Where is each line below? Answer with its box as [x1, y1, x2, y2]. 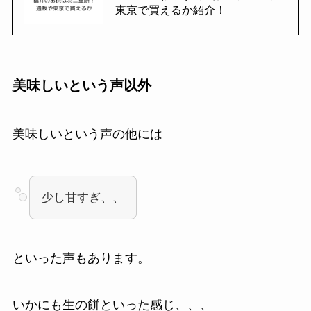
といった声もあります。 [12, 251, 150, 265]
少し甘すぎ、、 [41, 190, 124, 204]
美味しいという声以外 [12, 78, 151, 94]
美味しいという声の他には [12, 126, 162, 141]
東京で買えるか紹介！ [115, 3, 226, 17]
